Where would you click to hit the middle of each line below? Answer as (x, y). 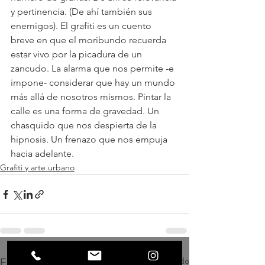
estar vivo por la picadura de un (77, 54)
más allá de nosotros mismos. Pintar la (92, 97)
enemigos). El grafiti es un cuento (82, 26)
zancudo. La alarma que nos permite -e (93, 68)
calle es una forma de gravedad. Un (86, 111)
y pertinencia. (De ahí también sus (83, 12)
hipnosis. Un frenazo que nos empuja (90, 139)
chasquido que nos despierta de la (85, 125)
